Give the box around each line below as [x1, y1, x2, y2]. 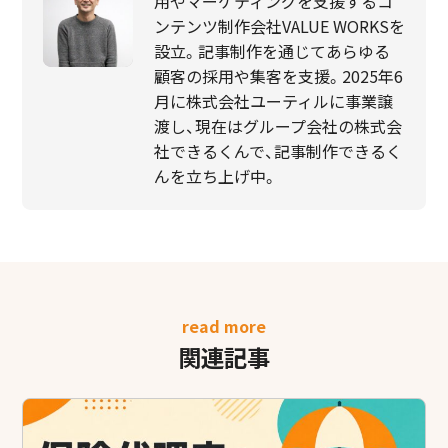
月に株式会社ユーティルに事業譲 [153, 89, 393, 114]
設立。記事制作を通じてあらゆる [153, 39, 390, 64]
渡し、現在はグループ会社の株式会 [153, 114, 402, 139]
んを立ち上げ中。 [153, 164, 278, 189]
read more [182, 313, 266, 338]
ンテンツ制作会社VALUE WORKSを [153, 14, 405, 39]
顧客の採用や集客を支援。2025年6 [153, 64, 403, 89]
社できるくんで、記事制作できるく [153, 139, 402, 164]
